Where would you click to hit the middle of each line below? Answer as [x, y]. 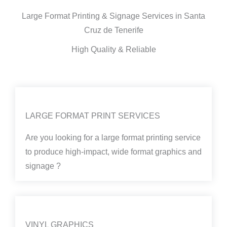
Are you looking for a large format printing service [113, 138]
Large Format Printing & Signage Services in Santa [113, 16]
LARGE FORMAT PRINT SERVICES [93, 116]
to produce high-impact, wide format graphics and [113, 152]
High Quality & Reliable [113, 50]
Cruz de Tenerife [113, 30]
